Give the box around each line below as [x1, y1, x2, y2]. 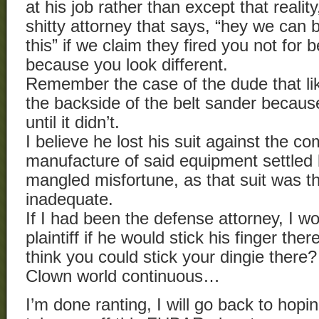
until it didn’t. [26, 113, 120, 132]
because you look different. [26, 56, 228, 75]
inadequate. [26, 190, 113, 209]
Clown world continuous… [26, 267, 220, 286]
